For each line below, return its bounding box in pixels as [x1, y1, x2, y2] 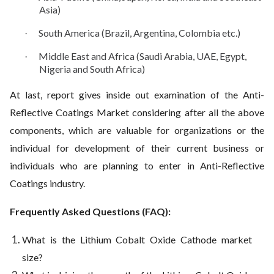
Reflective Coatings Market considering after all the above [10, 106, 264, 118]
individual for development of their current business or [10, 142, 264, 154]
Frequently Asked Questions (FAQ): [10, 206, 171, 217]
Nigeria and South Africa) [39, 63, 145, 75]
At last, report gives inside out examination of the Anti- [10, 89, 264, 100]
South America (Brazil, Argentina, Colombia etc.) [39, 27, 240, 39]
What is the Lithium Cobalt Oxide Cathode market [22, 234, 252, 245]
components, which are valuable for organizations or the [10, 124, 264, 136]
